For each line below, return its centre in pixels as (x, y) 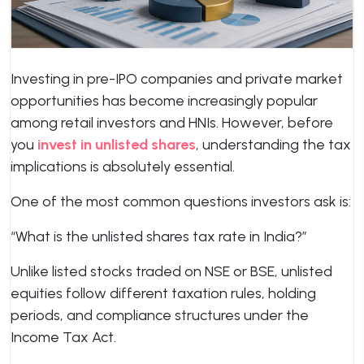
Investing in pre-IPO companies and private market (177, 79)
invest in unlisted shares (117, 145)
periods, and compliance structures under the (160, 315)
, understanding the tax (273, 145)
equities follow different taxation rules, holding (163, 293)
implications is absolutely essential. (123, 167)
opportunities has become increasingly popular (164, 101)
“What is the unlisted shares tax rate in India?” (159, 236)
